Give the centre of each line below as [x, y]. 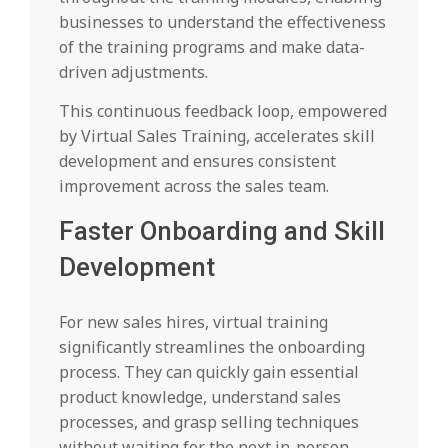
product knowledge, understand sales [200, 397]
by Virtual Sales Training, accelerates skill [217, 136]
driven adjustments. [135, 72]
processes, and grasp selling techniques [209, 422]
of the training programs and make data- [212, 47]
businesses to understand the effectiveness [222, 22]
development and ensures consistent [197, 161]
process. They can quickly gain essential [209, 372]
